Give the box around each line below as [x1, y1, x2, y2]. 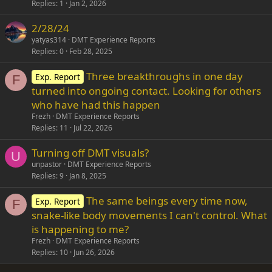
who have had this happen [32, 98, 160, 112]
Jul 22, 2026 [73, 123, 112, 133]
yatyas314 [32, 35, 66, 45]
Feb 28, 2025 [69, 46, 112, 56]
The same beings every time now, [86, 194, 248, 208]
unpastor [32, 159, 62, 169]
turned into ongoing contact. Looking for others [32, 84, 261, 98]
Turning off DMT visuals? [32, 146, 149, 160]
